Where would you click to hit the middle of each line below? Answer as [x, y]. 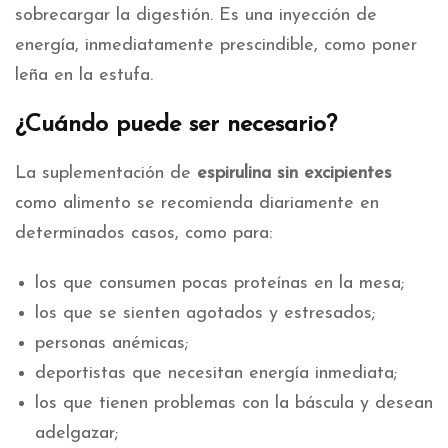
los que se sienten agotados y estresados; [205, 313]
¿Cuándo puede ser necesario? [176, 124]
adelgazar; [76, 433]
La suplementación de [106, 173]
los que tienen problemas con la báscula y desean [234, 403]
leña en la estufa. [84, 75]
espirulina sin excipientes [294, 173]
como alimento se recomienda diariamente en [197, 203]
